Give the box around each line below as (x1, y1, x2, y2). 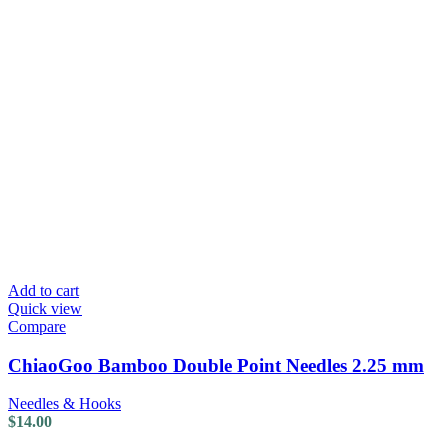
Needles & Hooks (8, 395, 121, 413)
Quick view (8, 299, 82, 317)
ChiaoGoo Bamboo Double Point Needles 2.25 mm (8, 354, 424, 376)
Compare (8, 317, 66, 335)
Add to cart (8, 281, 79, 299)
